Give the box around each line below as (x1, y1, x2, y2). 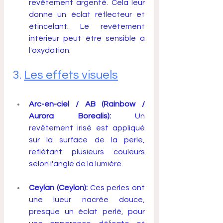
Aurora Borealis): (29, 112, 111, 120)
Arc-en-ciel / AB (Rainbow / (29, 100, 145, 109)
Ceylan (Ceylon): (29, 184, 88, 192)
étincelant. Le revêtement (29, 22, 145, 31)
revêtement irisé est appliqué (29, 124, 145, 132)
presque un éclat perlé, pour (29, 208, 145, 216)
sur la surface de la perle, (29, 136, 145, 144)
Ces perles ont (87, 184, 145, 192)
